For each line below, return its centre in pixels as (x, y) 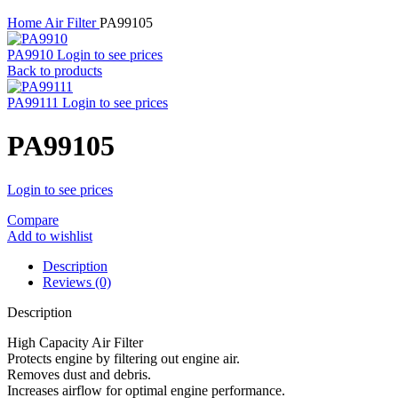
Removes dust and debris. (79, 374)
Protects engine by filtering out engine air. (123, 358)
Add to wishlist (50, 235)
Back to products (55, 71)
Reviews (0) (77, 282)
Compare (33, 219)
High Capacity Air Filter (75, 342)
